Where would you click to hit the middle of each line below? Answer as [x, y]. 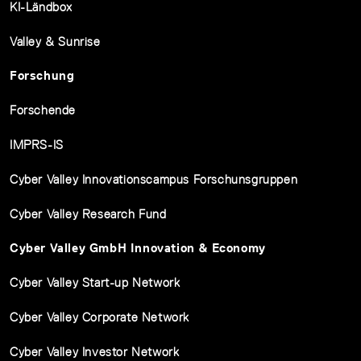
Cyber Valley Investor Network [95, 352]
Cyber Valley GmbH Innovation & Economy [138, 248]
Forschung [42, 75]
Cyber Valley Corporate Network [100, 317]
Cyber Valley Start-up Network [95, 282]
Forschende [43, 110]
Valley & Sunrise [55, 41]
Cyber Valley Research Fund [88, 214]
